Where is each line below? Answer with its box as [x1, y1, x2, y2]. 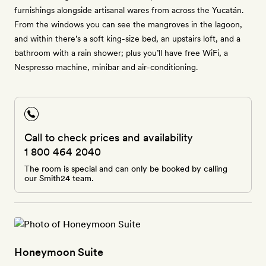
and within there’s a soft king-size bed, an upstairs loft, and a [14, 34, 240, 43]
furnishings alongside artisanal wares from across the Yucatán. [14, 5, 243, 15]
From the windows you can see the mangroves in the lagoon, [14, 20, 242, 29]
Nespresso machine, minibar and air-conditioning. [14, 62, 198, 72]
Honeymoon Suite [14, 246, 103, 258]
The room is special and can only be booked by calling [24, 164, 227, 173]
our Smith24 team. [24, 173, 94, 183]
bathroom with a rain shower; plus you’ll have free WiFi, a [14, 48, 228, 58]
